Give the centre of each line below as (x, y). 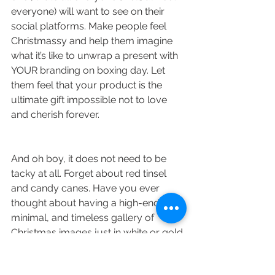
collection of (40, 261)
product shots (101, 261)
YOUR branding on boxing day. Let (89, 70)
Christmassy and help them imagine (93, 41)
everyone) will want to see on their (89, 11)
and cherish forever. (56, 114)
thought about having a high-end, (88, 203)
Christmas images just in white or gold (98, 232)
